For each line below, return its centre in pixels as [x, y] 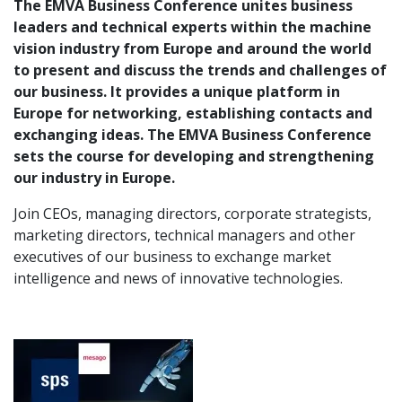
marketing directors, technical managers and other [184, 236]
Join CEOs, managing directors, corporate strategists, [192, 214]
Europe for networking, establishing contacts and [193, 114]
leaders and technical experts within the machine [192, 27]
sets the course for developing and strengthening [194, 157]
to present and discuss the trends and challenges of [200, 70]
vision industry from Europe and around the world [192, 49]
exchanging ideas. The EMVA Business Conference [192, 135]
